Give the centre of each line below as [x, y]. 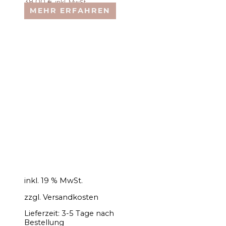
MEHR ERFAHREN [70, 11]
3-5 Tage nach [88, 214]
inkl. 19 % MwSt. [53, 181]
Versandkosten [71, 197]
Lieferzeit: [43, 214]
